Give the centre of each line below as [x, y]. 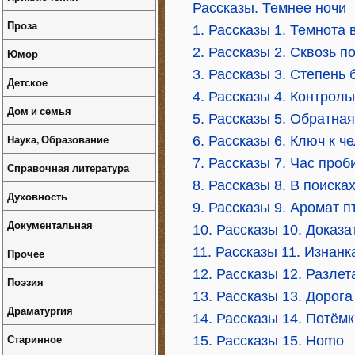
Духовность [37, 196]
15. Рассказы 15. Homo [268, 341]
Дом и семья [39, 111]
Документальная [50, 225]
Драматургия [40, 310]
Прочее [26, 253]
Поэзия [25, 282]
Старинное [34, 339]
